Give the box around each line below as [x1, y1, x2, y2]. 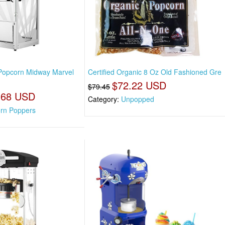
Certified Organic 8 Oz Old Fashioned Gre [88, 66, 222, 77]
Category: [88, 93, 122, 104]
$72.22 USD [112, 77, 167, 92]
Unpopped [121, 93, 155, 104]
